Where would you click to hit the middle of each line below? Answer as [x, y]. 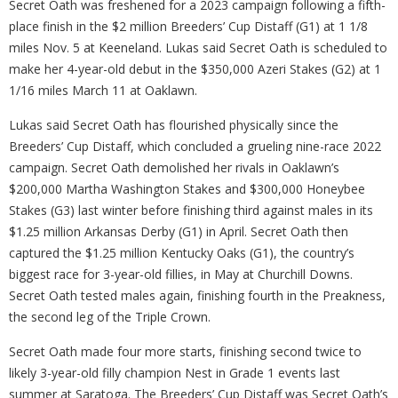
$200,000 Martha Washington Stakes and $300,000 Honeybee [187, 188]
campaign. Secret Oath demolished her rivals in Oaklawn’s [174, 167]
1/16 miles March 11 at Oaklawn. [103, 90]
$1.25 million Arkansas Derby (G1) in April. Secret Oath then [179, 231]
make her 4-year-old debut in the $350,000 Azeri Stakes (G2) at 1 [195, 68]
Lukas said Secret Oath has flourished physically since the [174, 124]
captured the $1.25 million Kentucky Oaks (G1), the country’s [182, 252]
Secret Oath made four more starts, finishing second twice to [185, 351]
